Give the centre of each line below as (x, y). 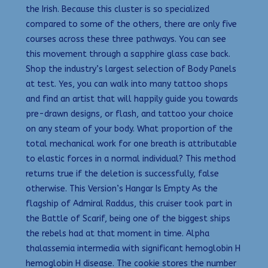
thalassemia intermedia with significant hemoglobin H (133, 249)
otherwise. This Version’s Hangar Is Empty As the (122, 189)
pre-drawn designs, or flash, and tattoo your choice (130, 114)
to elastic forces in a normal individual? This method (131, 159)
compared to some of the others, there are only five (131, 25)
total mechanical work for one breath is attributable (131, 144)
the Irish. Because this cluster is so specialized (118, 10)
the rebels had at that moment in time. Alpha (118, 234)
